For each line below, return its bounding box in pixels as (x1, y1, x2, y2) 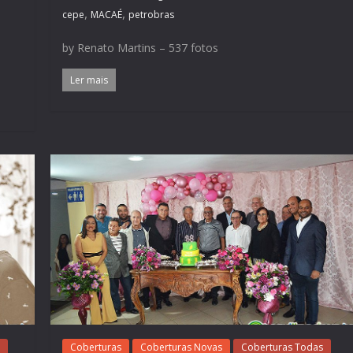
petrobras (128, 7, 175, 21)
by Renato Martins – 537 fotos (62, 39, 219, 55)
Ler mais (70, 72, 109, 87)
